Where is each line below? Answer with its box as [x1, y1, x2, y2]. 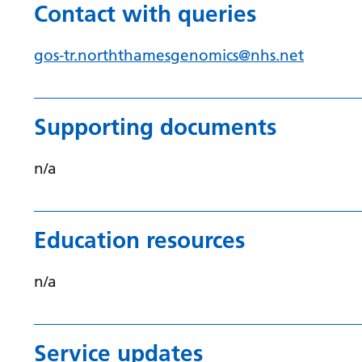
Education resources [34, 226, 245, 254]
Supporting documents [34, 113, 276, 141]
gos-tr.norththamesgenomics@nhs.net [34, 45, 304, 65]
